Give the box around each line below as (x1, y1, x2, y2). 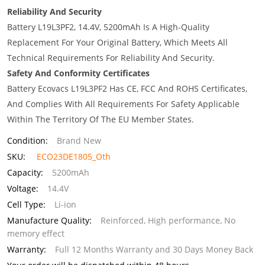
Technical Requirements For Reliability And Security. (7, 52, 215, 63)
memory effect (7, 228, 64, 239)
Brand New (57, 135, 101, 146)
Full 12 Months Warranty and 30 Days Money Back (55, 244, 253, 255)
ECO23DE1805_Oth (37, 151, 111, 162)
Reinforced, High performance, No (101, 215, 235, 226)
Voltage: (7, 183, 38, 194)
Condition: (7, 135, 48, 146)
